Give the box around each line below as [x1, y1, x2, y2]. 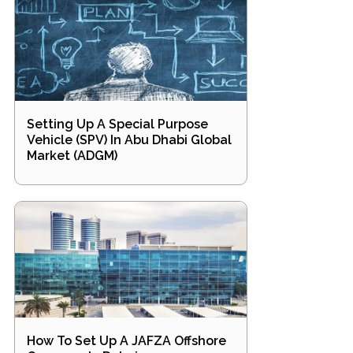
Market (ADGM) [27, 148, 117, 163]
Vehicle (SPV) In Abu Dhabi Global [27, 132, 232, 147]
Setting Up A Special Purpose [27, 117, 208, 132]
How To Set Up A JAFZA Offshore [27, 333, 226, 348]
